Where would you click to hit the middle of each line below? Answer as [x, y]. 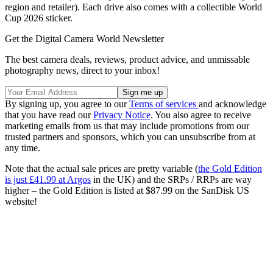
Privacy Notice [122, 115]
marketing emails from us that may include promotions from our [127, 126]
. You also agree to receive [201, 115]
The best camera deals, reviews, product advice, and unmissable [127, 60]
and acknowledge [232, 104]
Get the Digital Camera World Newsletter [84, 39]
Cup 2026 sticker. [39, 18]
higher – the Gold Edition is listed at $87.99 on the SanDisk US [127, 191]
